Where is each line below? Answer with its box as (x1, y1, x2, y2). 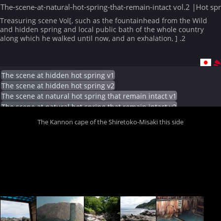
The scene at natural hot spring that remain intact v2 (1, 102, 177, 111)
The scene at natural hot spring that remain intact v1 (1, 92, 177, 101)
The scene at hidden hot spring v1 (1, 71, 115, 80)
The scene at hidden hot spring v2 (1, 81, 115, 91)
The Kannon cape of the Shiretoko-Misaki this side (37, 117, 184, 126)
